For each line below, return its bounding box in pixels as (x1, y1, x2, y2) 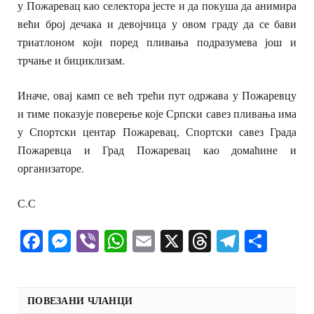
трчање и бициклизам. (18, 52, 125, 67)
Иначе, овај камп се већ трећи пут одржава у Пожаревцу (18, 88, 296, 103)
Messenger (71, 225, 166, 256)
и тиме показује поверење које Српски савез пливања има (18, 106, 296, 121)
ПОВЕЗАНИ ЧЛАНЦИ (27, 292, 133, 308)
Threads (211, 225, 283, 256)
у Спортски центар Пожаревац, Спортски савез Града (18, 124, 296, 139)
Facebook (43, 225, 129, 256)
